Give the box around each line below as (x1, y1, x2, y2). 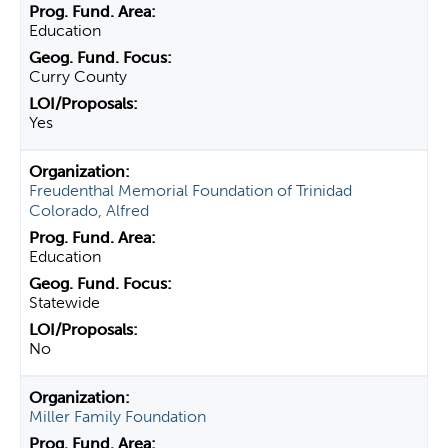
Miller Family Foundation (29, 407, 206, 426)
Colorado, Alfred (29, 201, 149, 220)
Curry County (29, 67, 127, 86)
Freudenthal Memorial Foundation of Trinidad (29, 181, 352, 200)
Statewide (29, 293, 100, 312)
